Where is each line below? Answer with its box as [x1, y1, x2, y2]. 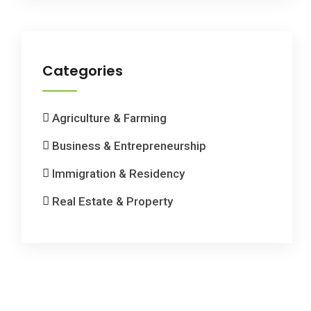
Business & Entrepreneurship [52, 139, 206, 153]
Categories [42, 61, 123, 81]
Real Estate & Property [52, 194, 173, 209]
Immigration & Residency [52, 167, 185, 181]
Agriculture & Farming [52, 111, 167, 126]
